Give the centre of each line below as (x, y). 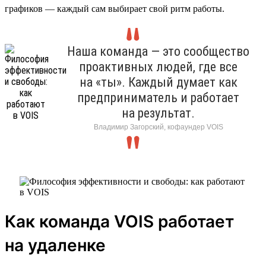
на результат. (158, 113)
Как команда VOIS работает (119, 221)
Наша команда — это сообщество (158, 51)
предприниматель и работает (158, 97)
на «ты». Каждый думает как (158, 82)
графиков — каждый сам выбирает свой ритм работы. (115, 8)
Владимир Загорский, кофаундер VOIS (158, 127)
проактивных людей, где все (158, 66)
